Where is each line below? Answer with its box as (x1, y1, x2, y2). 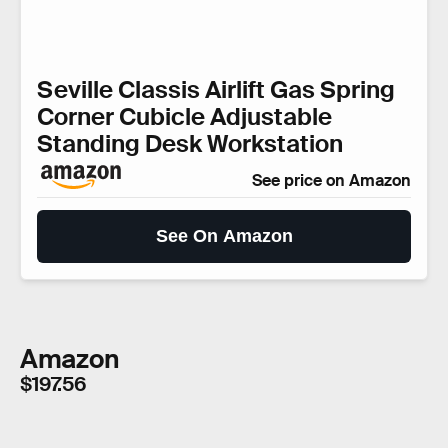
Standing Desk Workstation (37, 128, 343, 160)
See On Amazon (155, 226, 293, 247)
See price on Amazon (252, 170, 411, 192)
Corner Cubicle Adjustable (37, 101, 332, 133)
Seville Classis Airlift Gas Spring (37, 74, 395, 106)
